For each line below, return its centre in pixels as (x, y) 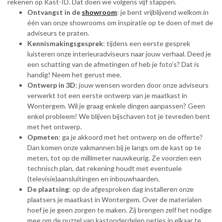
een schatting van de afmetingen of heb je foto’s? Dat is (113, 64)
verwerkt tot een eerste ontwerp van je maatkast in (107, 95)
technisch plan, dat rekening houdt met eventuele (105, 168)
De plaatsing (48, 189)
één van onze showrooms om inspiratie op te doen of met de (120, 23)
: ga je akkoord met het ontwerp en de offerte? (131, 137)
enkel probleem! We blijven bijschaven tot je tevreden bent (119, 116)
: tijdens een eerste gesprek (147, 43)
